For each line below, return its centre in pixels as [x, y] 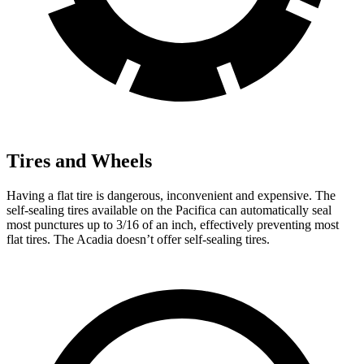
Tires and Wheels [79, 160]
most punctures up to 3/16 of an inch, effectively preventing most [173, 224]
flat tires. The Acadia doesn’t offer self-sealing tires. [138, 239]
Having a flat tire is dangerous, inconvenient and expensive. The [171, 195]
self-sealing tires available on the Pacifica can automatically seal [169, 210]
